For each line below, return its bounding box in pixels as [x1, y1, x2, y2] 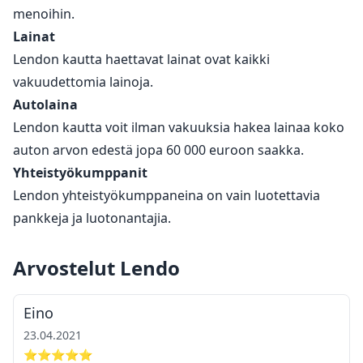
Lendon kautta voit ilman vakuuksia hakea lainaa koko [13, 117, 344, 136]
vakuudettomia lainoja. [13, 72, 153, 91]
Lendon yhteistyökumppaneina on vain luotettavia [13, 186, 320, 204]
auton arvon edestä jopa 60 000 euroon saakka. [13, 140, 304, 159]
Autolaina [13, 95, 78, 113]
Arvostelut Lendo [13, 254, 180, 281]
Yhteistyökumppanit [13, 163, 147, 181]
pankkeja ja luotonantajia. [13, 208, 171, 227]
